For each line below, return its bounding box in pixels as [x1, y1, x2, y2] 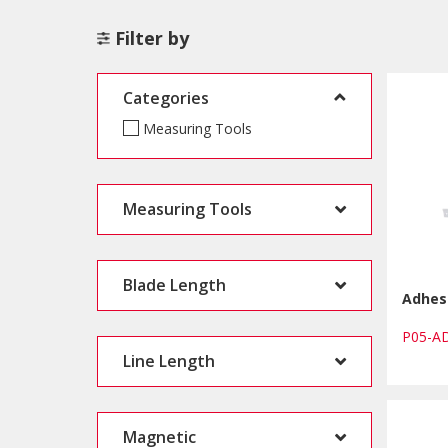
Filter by [115, 25, 189, 50]
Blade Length [123, 273, 226, 296]
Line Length [123, 349, 215, 372]
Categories [123, 86, 209, 109]
